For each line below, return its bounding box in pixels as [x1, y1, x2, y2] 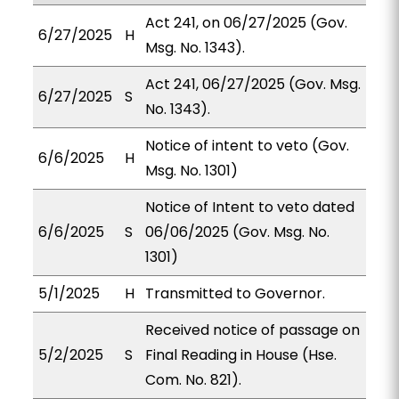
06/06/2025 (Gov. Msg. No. [144, 222, 330, 242]
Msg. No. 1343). [144, 37, 245, 58]
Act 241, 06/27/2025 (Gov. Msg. [144, 74, 361, 94]
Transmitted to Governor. [144, 283, 325, 304]
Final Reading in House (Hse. [144, 345, 337, 365]
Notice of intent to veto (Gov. [144, 135, 349, 156]
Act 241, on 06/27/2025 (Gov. [144, 12, 347, 33]
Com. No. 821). [144, 370, 241, 390]
